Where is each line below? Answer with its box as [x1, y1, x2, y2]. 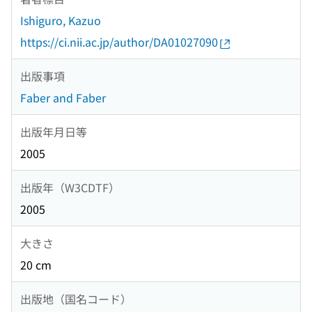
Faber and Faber [20, 89, 106, 107]
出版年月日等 [20, 123, 87, 140]
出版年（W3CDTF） [20, 178, 120, 196]
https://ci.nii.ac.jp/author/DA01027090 [20, 33, 218, 51]
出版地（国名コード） [20, 290, 132, 307]
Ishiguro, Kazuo [20, 12, 101, 29]
